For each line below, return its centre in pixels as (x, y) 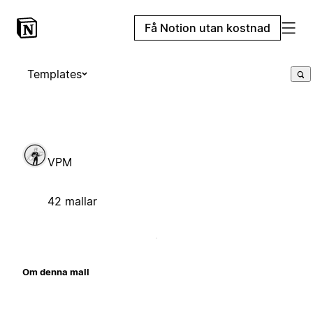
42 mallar (72, 201)
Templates (54, 74)
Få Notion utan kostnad (208, 28)
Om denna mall (56, 271)
